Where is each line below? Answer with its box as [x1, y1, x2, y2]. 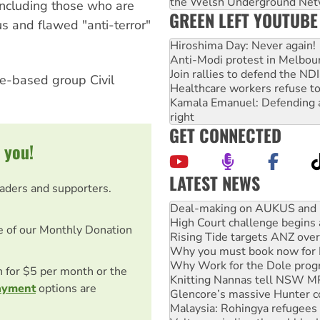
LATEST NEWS [169, 169, 260, 196]
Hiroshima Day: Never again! [170, 37, 316, 54]
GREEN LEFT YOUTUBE [169, 6, 318, 33]
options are [36, 281, 96, 296]
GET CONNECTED [169, 121, 281, 148]
